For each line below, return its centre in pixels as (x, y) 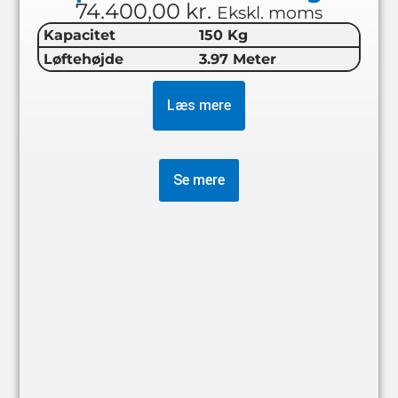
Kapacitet (79, 35)
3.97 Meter (238, 59)
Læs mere (199, 105)
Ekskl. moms (270, 13)
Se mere (199, 179)
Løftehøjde (83, 59)
